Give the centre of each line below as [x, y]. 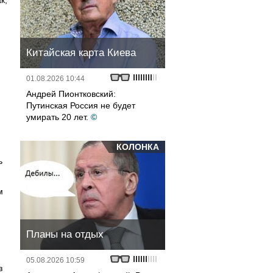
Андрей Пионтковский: [71, 94]
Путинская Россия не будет [81, 105]
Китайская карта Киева [81, 53]
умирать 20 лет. [57, 117]
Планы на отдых [65, 234]
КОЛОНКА [138, 147]
